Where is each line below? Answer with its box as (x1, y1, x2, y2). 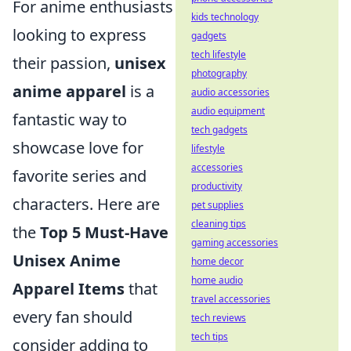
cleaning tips (191, 217, 246, 230)
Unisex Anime (13, 250, 121, 272)
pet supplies (191, 198, 244, 212)
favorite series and (13, 165, 147, 187)
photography (191, 67, 247, 80)
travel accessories (191, 292, 270, 306)
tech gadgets (191, 123, 248, 136)
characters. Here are (13, 194, 160, 215)
